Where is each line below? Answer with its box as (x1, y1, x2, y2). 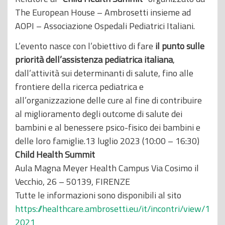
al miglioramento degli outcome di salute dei (15, 107, 182, 121)
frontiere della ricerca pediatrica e (15, 80, 144, 94)
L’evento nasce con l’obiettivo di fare (15, 39, 155, 53)
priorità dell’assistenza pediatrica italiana (15, 53, 173, 67)
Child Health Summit (15, 148, 95, 162)
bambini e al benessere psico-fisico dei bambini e (15, 121, 200, 135)
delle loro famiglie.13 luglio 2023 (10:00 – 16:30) (15, 134, 199, 148)
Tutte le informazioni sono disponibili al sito (15, 188, 181, 202)
